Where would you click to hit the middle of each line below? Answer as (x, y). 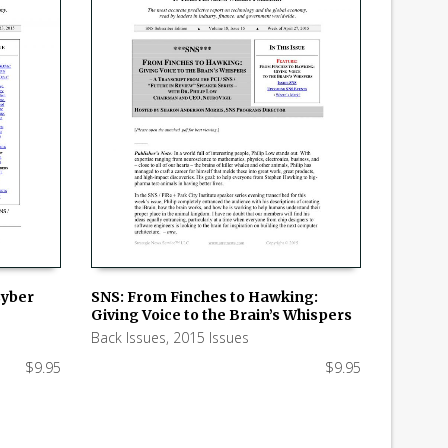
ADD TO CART (145, 327)
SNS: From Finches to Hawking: (204, 296)
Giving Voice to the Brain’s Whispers (221, 314)
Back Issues (128, 337)
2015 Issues (211, 337)
